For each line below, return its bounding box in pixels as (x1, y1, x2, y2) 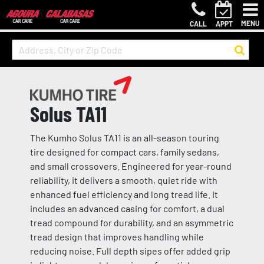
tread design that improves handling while (29, 231, 204, 242)
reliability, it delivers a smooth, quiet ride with (29, 174, 217, 186)
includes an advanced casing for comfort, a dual (29, 203, 225, 214)
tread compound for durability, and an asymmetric (29, 217, 233, 228)
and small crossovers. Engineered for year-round (29, 160, 232, 171)
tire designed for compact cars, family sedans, (29, 146, 219, 157)
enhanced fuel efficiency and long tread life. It (29, 189, 218, 200)
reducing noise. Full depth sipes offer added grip (29, 245, 230, 256)
